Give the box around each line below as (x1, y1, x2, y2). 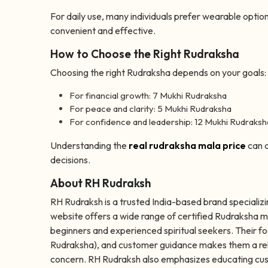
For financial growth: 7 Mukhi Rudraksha (69, 90, 227, 102)
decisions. (50, 154, 90, 166)
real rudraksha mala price (129, 139, 246, 152)
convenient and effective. (50, 25, 156, 37)
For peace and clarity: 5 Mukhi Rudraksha (69, 103, 232, 115)
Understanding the (50, 139, 129, 152)
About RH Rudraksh (50, 176, 151, 191)
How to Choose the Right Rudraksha (50, 47, 239, 62)
